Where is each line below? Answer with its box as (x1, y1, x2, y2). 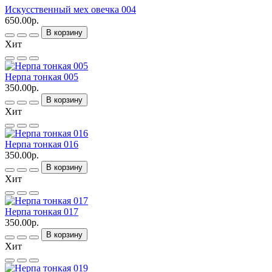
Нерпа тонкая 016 (5, 139, 78, 150)
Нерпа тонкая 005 (5, 72, 78, 83)
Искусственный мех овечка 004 (5, 4, 136, 15)
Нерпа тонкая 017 (5, 206, 78, 217)
